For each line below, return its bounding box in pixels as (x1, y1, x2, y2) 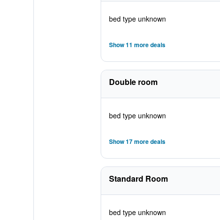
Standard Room (109, 173, 168, 184)
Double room (109, 76, 158, 87)
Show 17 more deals (109, 137, 165, 146)
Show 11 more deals (109, 40, 165, 49)
